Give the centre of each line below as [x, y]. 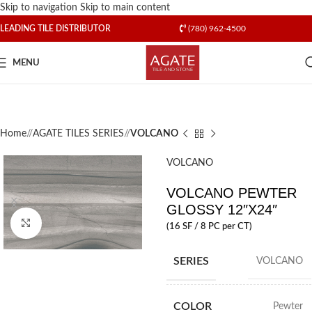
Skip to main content [125, 8]
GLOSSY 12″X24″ [221, 210]
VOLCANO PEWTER [231, 193]
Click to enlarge [72, 223]
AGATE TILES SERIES [78, 134]
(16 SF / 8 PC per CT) [209, 226]
